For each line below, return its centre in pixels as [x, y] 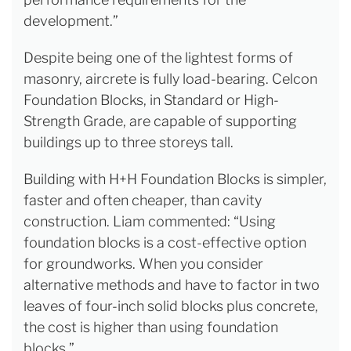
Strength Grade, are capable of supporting [160, 121]
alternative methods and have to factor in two [172, 285]
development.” [71, 21]
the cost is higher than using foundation [151, 327]
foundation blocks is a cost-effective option [165, 243]
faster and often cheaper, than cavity [143, 201]
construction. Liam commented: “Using [150, 222]
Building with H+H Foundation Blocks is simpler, [175, 179]
